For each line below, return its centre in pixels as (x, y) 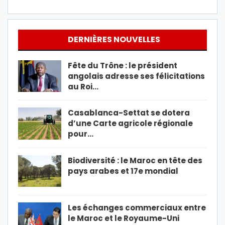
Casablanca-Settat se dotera (129, 113)
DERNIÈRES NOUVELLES (114, 39)
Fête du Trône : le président (123, 65)
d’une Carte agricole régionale (130, 124)
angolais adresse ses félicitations (136, 76)
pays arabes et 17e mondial (123, 171)
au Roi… (83, 86)
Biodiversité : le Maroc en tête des (135, 160)
